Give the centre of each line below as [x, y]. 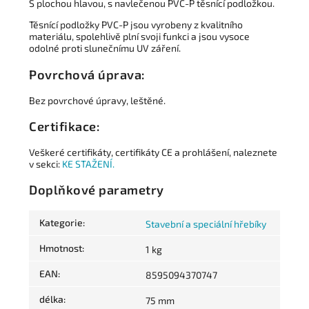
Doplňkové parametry [97, 190]
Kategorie [61, 223]
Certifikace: [64, 126]
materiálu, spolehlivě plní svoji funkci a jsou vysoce [139, 37]
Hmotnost [61, 248]
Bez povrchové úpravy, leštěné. [97, 100]
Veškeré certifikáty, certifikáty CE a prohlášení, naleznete [153, 152]
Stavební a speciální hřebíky [206, 224]
